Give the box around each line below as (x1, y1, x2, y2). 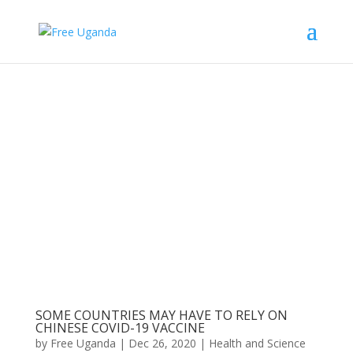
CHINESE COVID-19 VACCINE (35, 318, 205, 336)
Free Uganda (50, 335, 116, 351)
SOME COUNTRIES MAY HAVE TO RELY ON (35, 306, 288, 324)
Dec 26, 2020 (128, 335, 196, 351)
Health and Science (208, 335, 306, 351)
